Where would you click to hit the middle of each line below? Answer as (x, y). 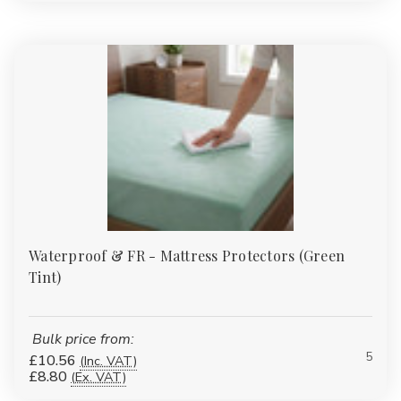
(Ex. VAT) (98, 376)
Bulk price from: (83, 339)
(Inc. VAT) (108, 360)
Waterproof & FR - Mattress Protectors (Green (187, 255)
